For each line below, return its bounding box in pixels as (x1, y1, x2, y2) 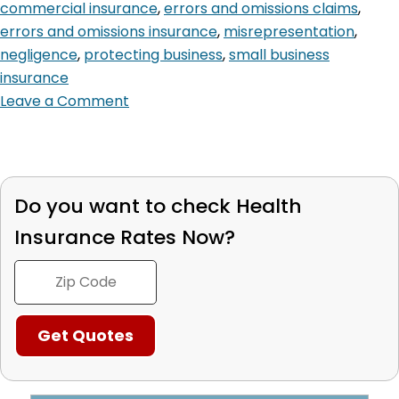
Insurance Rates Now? (14, 223, 235, 251)
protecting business (84, 44, 223, 65)
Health (236, 191, 302, 220)
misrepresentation (224, 20, 354, 42)
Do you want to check (14, 191, 236, 220)
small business (229, 44, 330, 65)
